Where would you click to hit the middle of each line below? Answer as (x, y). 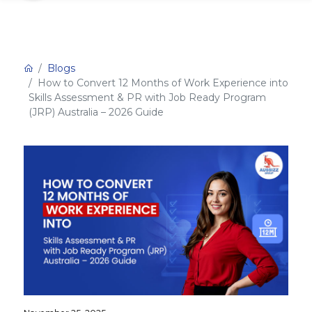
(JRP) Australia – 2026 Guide (96, 112)
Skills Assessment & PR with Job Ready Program (148, 97)
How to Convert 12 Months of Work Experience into (163, 83)
